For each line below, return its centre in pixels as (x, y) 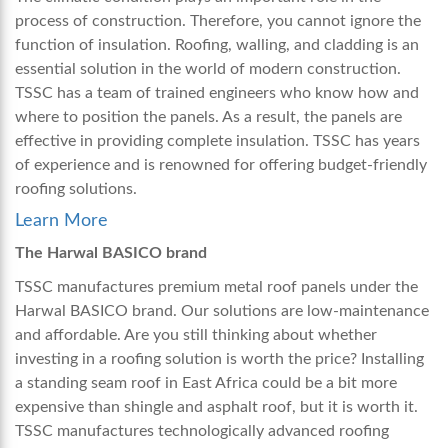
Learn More (61, 221)
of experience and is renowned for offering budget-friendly (221, 165)
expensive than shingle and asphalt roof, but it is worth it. (216, 407)
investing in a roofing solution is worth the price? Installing (219, 359)
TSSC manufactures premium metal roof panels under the (216, 287)
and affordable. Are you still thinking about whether (196, 335)
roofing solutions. (78, 189)
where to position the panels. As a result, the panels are (208, 117)
